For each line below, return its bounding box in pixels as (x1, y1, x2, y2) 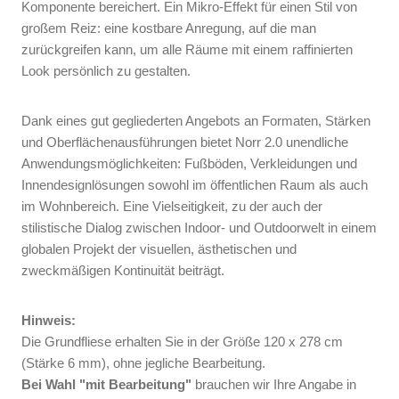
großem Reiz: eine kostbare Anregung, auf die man (21, 20, 316, 36)
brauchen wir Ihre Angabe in (191, 377, 356, 392)
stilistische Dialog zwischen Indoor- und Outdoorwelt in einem (21, 220, 377, 235)
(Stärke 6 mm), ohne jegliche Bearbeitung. (21, 355, 269, 370)
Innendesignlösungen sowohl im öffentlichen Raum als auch (21, 177, 368, 192)
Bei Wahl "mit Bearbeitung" (21, 377, 191, 392)
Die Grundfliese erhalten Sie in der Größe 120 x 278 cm (21, 334, 343, 349)
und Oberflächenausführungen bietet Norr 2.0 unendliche (21, 134, 348, 150)
